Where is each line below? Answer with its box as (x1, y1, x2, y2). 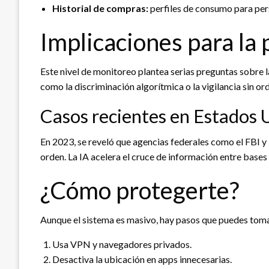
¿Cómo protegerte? (40, 175, 239, 205)
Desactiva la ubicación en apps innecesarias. (52, 253, 232, 265)
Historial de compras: (52, 2, 148, 14)
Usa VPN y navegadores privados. (52, 238, 192, 250)
